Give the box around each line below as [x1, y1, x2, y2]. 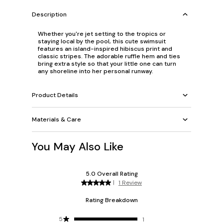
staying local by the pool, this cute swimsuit [38, 37, 166, 46]
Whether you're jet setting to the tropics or [38, 30, 166, 38]
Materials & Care [32, 115, 81, 123]
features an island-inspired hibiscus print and [38, 45, 172, 53]
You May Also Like [32, 139, 123, 154]
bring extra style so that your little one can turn [38, 60, 176, 68]
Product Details [32, 91, 78, 99]
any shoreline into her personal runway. [38, 67, 153, 76]
